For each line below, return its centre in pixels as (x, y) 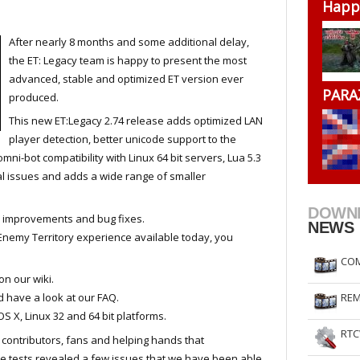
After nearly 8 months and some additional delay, (129, 41)
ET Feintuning (225, 16)
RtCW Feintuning (70, 16)
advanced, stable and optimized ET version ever (126, 78)
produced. (34, 97)
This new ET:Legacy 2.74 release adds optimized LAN (136, 121)
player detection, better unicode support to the (123, 139)
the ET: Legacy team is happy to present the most (128, 60)
